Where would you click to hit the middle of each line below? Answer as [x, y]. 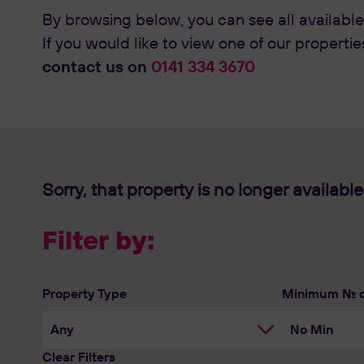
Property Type [84, 294]
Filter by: [98, 240]
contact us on [97, 67]
